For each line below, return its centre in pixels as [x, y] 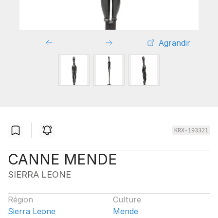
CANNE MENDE [63, 159]
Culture [127, 199]
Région [20, 199]
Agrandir [175, 43]
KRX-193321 [191, 130]
